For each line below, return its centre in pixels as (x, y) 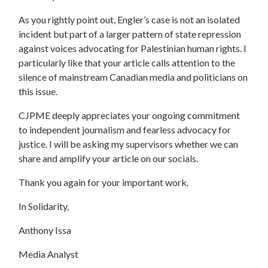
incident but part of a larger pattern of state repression (130, 33)
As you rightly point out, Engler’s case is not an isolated (130, 19)
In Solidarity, (44, 206)
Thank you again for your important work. (104, 182)
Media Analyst (49, 254)
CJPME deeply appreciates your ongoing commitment (130, 115)
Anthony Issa (45, 230)
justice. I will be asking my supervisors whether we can (129, 144)
